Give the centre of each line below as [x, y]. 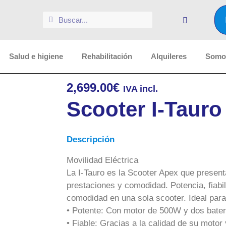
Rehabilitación [107, 56]
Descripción [91, 139]
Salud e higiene [36, 56]
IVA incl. [140, 89]
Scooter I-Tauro [144, 109]
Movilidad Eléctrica [102, 160]
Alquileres [169, 56]
